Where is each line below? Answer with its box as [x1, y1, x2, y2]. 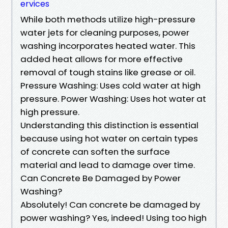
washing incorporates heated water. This [20, 39, 195, 52]
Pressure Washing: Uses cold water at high [20, 79, 201, 92]
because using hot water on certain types [20, 132, 198, 145]
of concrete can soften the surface [20, 145, 170, 158]
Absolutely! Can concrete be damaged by [20, 198, 200, 211]
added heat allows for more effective [20, 52, 183, 65]
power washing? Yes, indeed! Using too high [20, 211, 207, 224]
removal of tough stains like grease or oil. [20, 66, 195, 78]
